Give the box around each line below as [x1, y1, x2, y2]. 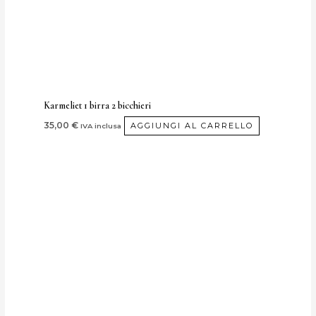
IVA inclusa [80, 121, 122, 130]
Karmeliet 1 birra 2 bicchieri [44, 99, 152, 112]
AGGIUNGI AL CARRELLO [130, 121, 254, 131]
